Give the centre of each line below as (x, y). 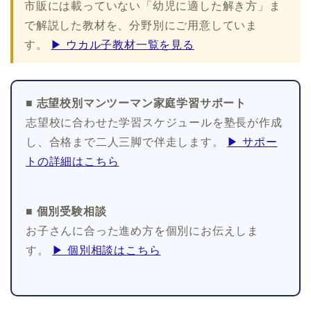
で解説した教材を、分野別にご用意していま (141, 26)
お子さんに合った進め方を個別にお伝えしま (142, 231)
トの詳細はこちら (73, 162)
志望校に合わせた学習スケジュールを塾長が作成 (154, 123)
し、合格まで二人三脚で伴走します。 (127, 142)
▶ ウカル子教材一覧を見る (123, 45)
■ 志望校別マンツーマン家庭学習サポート (136, 103)
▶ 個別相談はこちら (107, 251)
